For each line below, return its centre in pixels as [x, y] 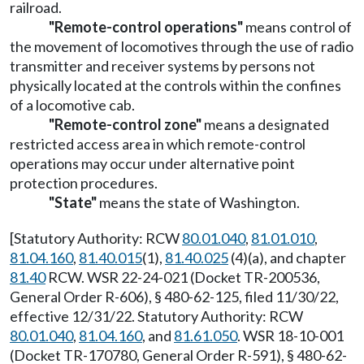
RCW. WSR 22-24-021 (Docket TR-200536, [183, 277]
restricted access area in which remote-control [158, 144]
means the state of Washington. [198, 203]
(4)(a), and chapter [287, 258]
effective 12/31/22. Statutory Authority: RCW [156, 316]
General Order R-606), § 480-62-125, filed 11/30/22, [174, 297]
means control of [297, 27]
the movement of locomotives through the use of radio [182, 47]
